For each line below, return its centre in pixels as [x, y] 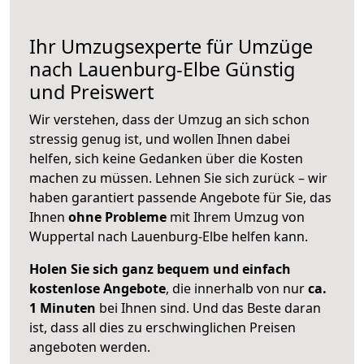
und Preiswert [91, 92]
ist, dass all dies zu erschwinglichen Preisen [162, 328]
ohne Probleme [117, 217]
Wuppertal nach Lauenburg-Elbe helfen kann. [169, 237]
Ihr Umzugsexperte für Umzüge [171, 47]
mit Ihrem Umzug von [236, 217]
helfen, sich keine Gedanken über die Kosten [166, 159]
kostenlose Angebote [97, 289]
